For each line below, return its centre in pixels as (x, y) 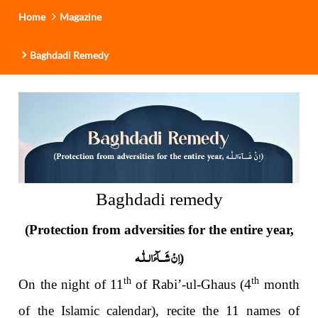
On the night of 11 (71, 285)
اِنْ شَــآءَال (163, 257)
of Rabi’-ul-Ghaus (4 (192, 285)
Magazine (81, 16)
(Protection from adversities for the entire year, (159, 230)
